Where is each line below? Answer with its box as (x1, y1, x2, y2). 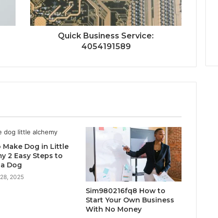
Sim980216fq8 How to (85, 186, 165, 195)
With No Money (85, 204, 142, 214)
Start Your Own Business (85, 195, 174, 204)
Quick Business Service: (58, 31, 154, 41)
